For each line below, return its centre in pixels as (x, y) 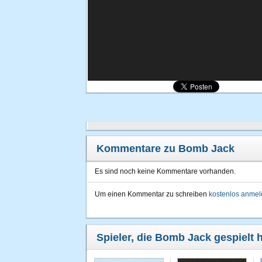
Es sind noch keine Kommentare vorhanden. (165, 171)
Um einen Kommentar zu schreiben (152, 194)
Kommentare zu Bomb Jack (166, 149)
